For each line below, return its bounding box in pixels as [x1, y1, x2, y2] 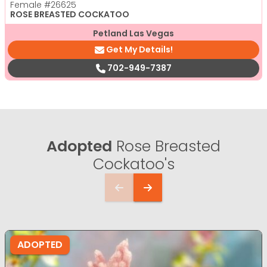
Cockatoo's [92, 154, 175, 175]
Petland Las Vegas [93, 27, 174, 40]
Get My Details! [105, 44, 173, 56]
